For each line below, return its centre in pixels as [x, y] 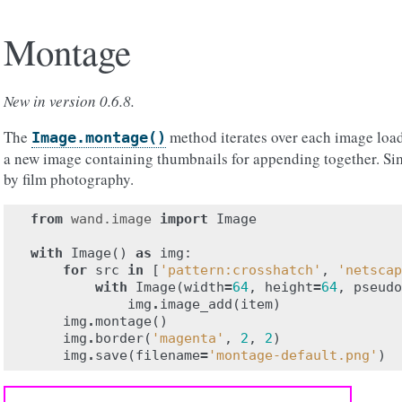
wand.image [111, 219]
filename [168, 355]
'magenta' [188, 338]
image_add [196, 304]
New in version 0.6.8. [69, 101]
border [119, 338]
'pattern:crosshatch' [240, 270]
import [184, 219]
